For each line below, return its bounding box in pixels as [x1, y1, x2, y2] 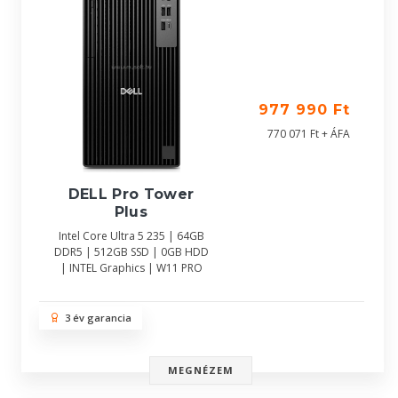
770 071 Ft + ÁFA [267, 126, 350, 141]
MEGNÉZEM [167, 363, 235, 377]
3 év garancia [60, 311, 131, 324]
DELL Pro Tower [68, 186, 195, 203]
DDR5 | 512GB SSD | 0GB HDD [53, 244, 209, 260]
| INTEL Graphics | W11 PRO [60, 260, 203, 276]
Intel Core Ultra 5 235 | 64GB [58, 228, 204, 244]
